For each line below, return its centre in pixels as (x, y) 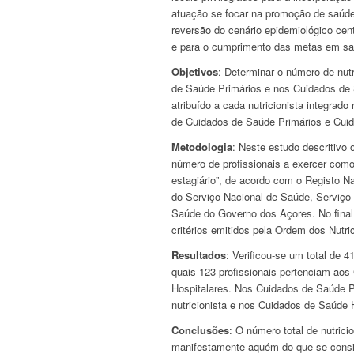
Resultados (199, 255)
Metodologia (202, 147)
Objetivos (195, 72)
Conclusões (200, 330)
